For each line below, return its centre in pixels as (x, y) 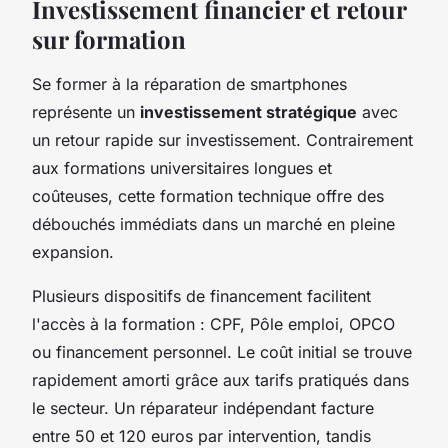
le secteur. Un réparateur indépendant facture (203, 407)
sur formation (109, 38)
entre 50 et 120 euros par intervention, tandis (201, 435)
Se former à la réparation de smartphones (189, 83)
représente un (86, 111)
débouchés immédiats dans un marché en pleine (213, 223)
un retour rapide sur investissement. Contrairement (222, 139)
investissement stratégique (248, 111)
